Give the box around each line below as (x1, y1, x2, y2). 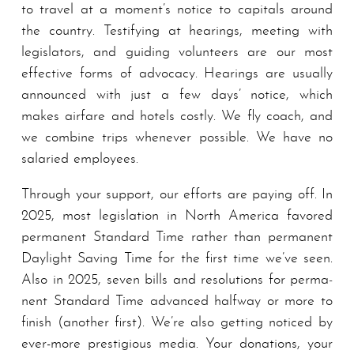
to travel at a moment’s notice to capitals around (21, 2, 333, 18)
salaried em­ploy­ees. (21, 152, 138, 168)
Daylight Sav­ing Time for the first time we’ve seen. (21, 251, 333, 267)
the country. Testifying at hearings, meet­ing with (21, 24, 333, 40)
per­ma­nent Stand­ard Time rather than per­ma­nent (21, 230, 333, 246)
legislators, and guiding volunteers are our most (21, 45, 333, 61)
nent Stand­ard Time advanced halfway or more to (21, 294, 333, 310)
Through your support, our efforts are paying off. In (21, 187, 333, 203)
